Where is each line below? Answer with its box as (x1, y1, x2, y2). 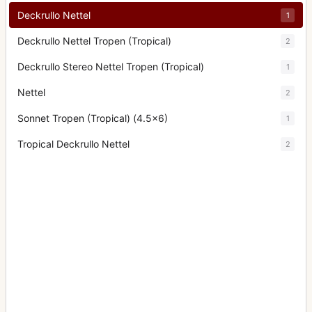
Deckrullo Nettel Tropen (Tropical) (17, 35, 171, 47)
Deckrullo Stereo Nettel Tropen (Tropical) (17, 61, 204, 72)
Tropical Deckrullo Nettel (17, 138, 130, 150)
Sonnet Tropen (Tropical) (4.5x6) (17, 112, 168, 124)
